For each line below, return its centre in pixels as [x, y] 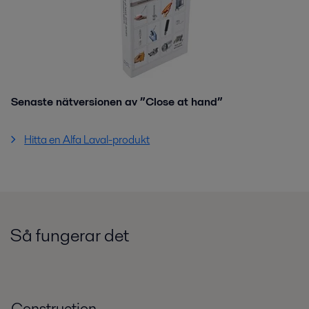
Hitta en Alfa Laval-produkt [87, 140]
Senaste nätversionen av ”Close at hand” [117, 102]
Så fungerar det [70, 236]
